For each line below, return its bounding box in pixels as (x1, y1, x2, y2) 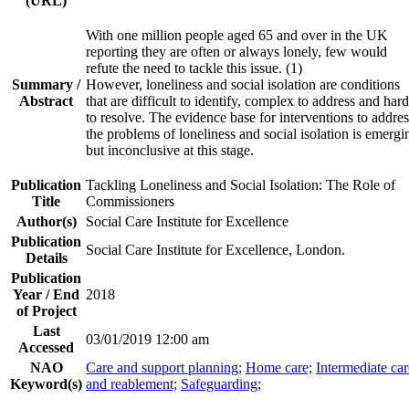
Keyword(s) (10, 375, 82, 392)
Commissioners (86, 193, 174, 209)
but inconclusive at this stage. (86, 142, 254, 158)
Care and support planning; (86, 359, 242, 375)
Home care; (246, 359, 312, 375)
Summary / (12, 76, 80, 92)
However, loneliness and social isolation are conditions (86, 76, 400, 92)
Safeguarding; (181, 375, 261, 392)
